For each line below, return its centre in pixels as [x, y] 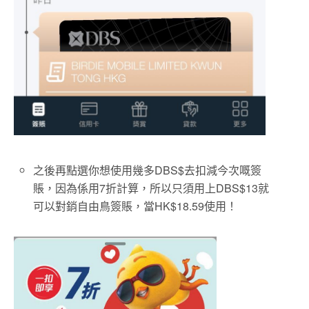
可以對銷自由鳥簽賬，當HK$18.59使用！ [136, 206]
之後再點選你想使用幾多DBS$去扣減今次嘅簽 [148, 170]
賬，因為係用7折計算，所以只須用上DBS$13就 [151, 188]
